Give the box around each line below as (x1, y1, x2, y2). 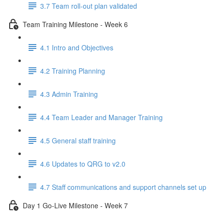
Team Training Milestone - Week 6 (23, 19, 128, 29)
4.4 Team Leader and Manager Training (40, 112, 163, 122)
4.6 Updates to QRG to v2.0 (40, 158, 125, 169)
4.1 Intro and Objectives (40, 42, 113, 52)
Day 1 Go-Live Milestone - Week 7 (23, 200, 128, 210)
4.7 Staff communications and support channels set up (40, 182, 206, 192)
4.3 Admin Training (40, 89, 98, 99)
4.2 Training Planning (40, 65, 105, 76)
